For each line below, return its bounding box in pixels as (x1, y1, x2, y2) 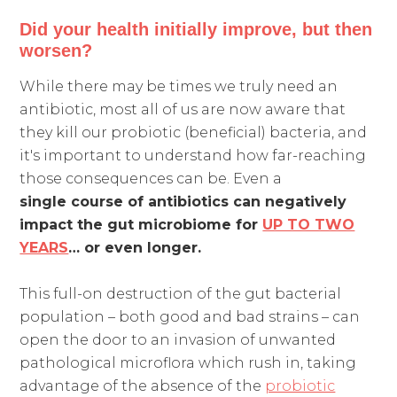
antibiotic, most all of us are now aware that (19, 100, 346, 118)
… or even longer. (68, 238, 202, 256)
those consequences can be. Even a (19, 169, 283, 187)
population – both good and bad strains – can (19, 307, 361, 325)
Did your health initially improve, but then (19, 19, 373, 39)
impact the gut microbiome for (19, 215, 263, 233)
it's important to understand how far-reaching (19, 146, 367, 164)
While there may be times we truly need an (19, 77, 339, 95)
